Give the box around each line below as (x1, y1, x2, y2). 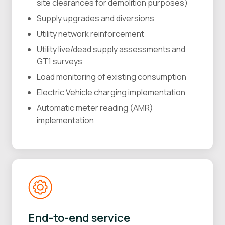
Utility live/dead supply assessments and (37, 44, 185, 55)
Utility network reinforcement (37, 28, 144, 40)
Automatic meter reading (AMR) (37, 102, 153, 114)
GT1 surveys (37, 56, 82, 67)
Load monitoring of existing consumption (37, 71, 186, 83)
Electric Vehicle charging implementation (37, 87, 185, 98)
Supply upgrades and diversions (37, 13, 154, 24)
